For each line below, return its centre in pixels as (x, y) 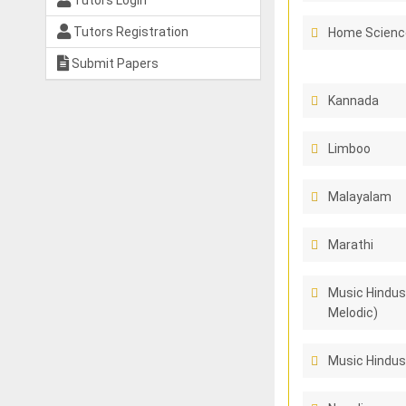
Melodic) (353, 313)
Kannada (353, 101)
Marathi (350, 245)
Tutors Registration (130, 32)
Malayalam (359, 197)
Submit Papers (114, 63)
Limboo (349, 149)
